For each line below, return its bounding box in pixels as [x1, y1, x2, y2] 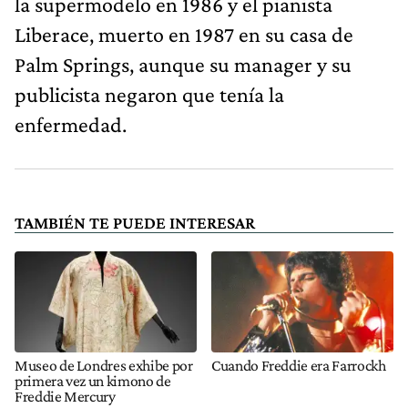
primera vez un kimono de [15, 372, 171, 391]
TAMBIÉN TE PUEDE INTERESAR [15, 212, 255, 232]
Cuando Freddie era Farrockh [211, 356, 386, 375]
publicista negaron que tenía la [15, 81, 284, 107]
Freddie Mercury [15, 387, 116, 406]
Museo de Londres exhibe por [15, 356, 193, 375]
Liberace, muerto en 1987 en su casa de [15, 21, 353, 46]
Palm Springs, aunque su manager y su [15, 51, 352, 76]
